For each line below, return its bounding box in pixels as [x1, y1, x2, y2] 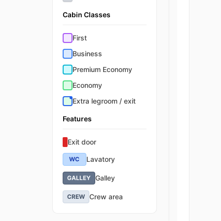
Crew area [89, 192, 123, 201]
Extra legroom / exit [72, 97, 136, 105]
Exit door [67, 138, 96, 146]
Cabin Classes [62, 10, 110, 19]
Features [62, 114, 92, 123]
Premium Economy [72, 65, 132, 74]
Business [72, 49, 102, 58]
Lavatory [86, 155, 115, 163]
